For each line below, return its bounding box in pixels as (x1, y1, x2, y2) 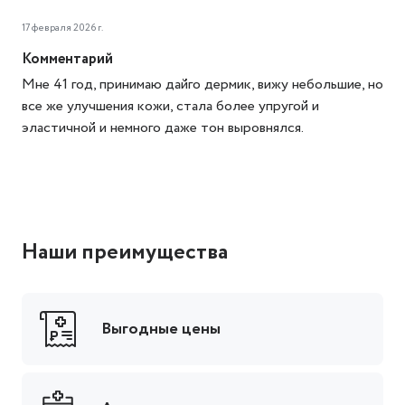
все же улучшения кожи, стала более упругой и (22, 99, 319, 114)
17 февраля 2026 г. (22, 22, 103, 33)
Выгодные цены (101, 320, 221, 337)
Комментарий (22, 52, 113, 67)
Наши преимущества (22, 240, 228, 263)
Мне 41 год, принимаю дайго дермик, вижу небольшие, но (22, 77, 383, 92)
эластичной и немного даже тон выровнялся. (22, 120, 304, 136)
